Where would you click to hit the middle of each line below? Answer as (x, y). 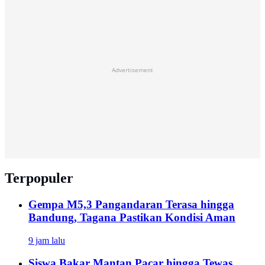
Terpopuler (39, 178)
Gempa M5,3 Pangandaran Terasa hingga (131, 204)
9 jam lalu (47, 240)
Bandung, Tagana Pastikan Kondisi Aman (132, 217)
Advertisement (132, 70)
